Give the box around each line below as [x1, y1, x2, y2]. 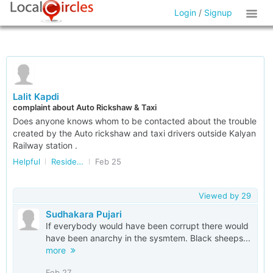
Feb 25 [95, 157, 121, 166]
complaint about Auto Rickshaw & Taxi [13, 102, 157, 112]
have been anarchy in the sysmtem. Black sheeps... [46, 233, 250, 243]
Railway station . [13, 140, 77, 151]
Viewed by [198, 191, 241, 200]
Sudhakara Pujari [46, 208, 122, 220]
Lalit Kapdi [13, 91, 59, 102]
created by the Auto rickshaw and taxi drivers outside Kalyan [13, 128, 256, 138]
